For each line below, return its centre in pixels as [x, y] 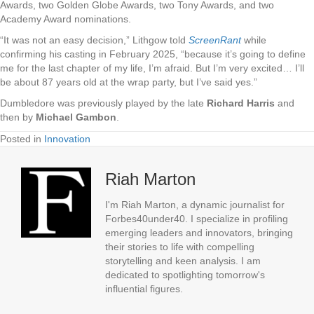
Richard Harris [241, 103]
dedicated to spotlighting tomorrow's [185, 275]
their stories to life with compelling [180, 247]
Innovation [67, 139]
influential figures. [144, 289]
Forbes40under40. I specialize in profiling [197, 219]
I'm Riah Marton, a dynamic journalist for [195, 205]
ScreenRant [215, 40]
